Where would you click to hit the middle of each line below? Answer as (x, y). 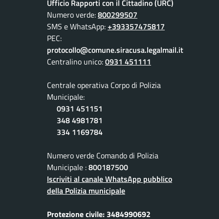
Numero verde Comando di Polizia (103, 156)
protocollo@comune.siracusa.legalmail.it (115, 50)
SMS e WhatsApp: (77, 27)
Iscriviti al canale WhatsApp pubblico (109, 179)
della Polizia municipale (86, 191)
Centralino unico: (76, 62)
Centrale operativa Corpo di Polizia (104, 85)
